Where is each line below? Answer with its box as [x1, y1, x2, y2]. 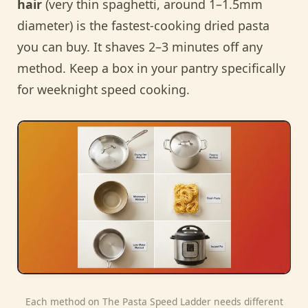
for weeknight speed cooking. [17, 81, 190, 98]
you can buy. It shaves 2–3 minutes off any [17, 38, 263, 56]
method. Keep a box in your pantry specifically [17, 60, 285, 77]
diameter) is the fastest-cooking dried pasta [17, 17, 269, 34]
